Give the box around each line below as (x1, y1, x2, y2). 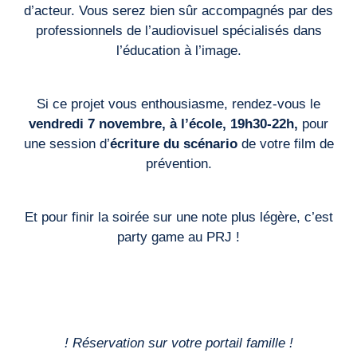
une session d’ (23, 135, 110, 151)
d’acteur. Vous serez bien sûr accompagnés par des (24, 2, 333, 18)
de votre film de (237, 135, 334, 151)
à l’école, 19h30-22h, (170, 116, 302, 131)
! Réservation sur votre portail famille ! (64, 335, 293, 351)
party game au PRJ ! (117, 229, 240, 245)
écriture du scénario (109, 135, 237, 151)
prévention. (145, 155, 212, 171)
